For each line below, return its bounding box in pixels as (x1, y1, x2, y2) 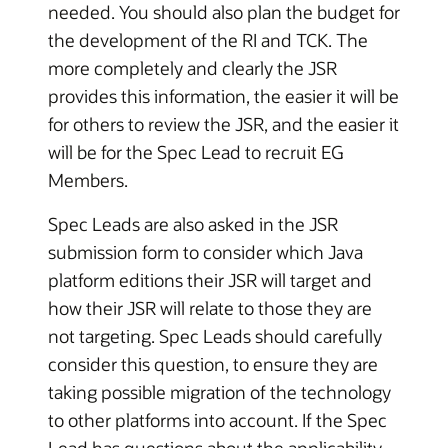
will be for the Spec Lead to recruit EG (48, 140, 343, 164)
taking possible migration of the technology (48, 380, 391, 404)
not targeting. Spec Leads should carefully (48, 324, 382, 348)
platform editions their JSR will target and (48, 268, 372, 292)
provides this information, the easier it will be (48, 84, 399, 108)
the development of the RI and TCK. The (48, 28, 368, 52)
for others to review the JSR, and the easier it (48, 112, 399, 136)
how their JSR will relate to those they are (48, 296, 372, 320)
